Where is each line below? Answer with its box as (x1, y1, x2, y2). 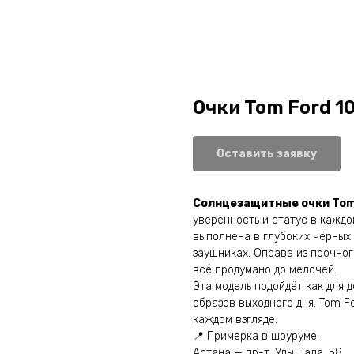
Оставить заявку (217, 147, 317, 160)
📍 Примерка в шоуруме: (193, 330, 319, 343)
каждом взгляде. (193, 313, 277, 326)
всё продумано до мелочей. (193, 263, 337, 277)
